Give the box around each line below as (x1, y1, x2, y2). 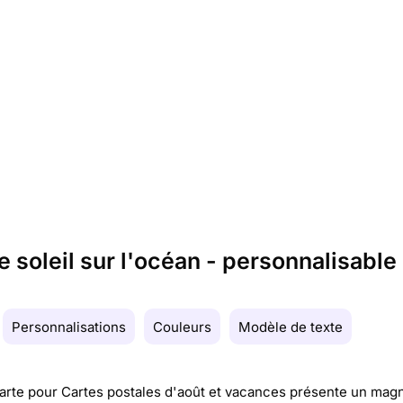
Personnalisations (12, 318, 126, 336)
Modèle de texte (238, 318, 343, 336)
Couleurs (153, 318, 211, 336)
